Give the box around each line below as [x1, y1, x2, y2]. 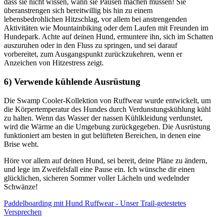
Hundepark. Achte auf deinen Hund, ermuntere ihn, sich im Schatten [4, 32, 213, 41]
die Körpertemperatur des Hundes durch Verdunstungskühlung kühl [4, 105, 211, 113]
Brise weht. [4, 139, 39, 148]
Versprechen [4, 207, 42, 216]
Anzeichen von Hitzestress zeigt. [4, 59, 104, 67]
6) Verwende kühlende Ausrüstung [4, 77, 140, 87]
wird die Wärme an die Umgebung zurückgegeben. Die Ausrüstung [4, 122, 210, 131]
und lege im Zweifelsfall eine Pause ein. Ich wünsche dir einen [4, 165, 195, 173]
